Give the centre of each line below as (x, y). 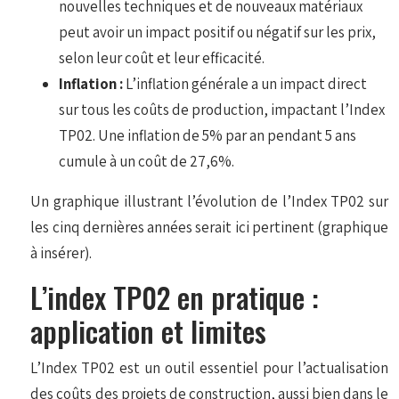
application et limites (149, 330)
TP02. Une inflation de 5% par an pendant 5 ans (208, 135)
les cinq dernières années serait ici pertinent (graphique (209, 227)
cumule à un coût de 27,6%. (147, 161)
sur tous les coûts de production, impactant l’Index (222, 109)
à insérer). (61, 252)
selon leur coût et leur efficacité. (162, 57)
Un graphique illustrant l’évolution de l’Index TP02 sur (209, 201)
